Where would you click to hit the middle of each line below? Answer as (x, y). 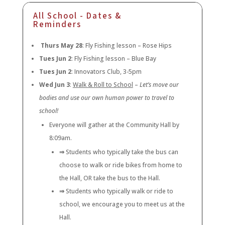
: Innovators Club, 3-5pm (106, 72)
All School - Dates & (77, 16)
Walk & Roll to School (103, 85)
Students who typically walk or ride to (119, 191)
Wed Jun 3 (54, 85)
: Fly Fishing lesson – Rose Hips (127, 46)
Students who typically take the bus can (122, 152)
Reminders (57, 25)
